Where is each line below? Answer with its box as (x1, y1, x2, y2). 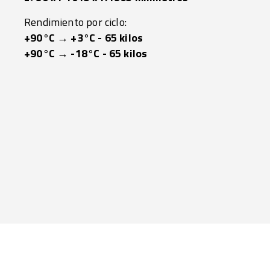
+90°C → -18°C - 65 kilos (24, 45, 148, 61)
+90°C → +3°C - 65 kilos (24, 30, 143, 46)
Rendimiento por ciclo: (24, 14, 127, 30)
